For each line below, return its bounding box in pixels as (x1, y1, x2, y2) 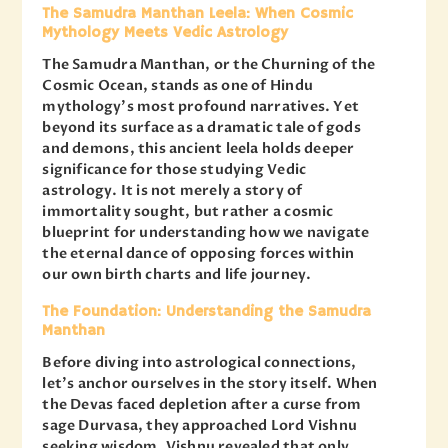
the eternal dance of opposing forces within (42, 243, 355, 263)
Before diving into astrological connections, (42, 353, 357, 373)
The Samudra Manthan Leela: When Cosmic (42, 3, 354, 23)
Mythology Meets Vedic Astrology (42, 22, 289, 42)
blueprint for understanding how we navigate (42, 222, 370, 242)
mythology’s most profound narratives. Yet (42, 96, 360, 116)
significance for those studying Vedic (42, 159, 307, 179)
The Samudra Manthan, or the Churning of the (42, 54, 376, 74)
